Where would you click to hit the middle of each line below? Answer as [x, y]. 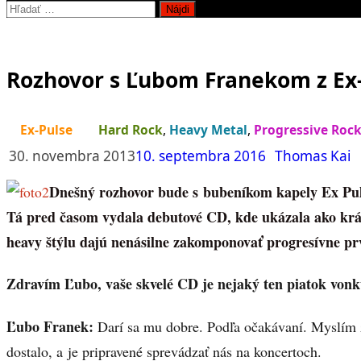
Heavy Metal [208, 129]
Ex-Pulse [46, 129]
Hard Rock [131, 129]
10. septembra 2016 [201, 156]
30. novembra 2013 [72, 156]
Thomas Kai [313, 156]
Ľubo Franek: [50, 326]
